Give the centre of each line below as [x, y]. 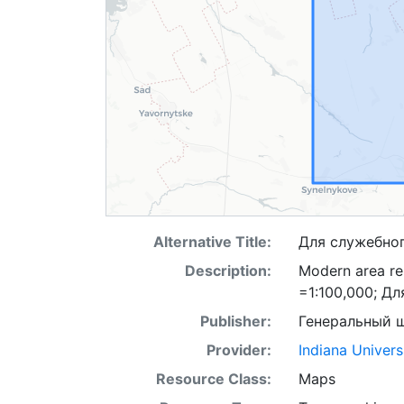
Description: [228, 271]
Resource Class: [213, 379]
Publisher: [235, 321]
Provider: [239, 350]
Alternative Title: [212, 242]
